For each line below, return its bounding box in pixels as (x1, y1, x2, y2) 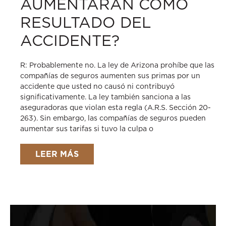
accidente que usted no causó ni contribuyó (20, 82, 175, 90)
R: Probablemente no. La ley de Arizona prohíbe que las (20, 61, 214, 69)
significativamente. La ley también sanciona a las (20, 93, 191, 101)
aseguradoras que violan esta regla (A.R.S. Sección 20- (20, 103, 211, 111)
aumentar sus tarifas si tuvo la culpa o (20, 125, 153, 133)
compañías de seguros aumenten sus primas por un (20, 72, 200, 80)
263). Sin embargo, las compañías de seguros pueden (20, 114, 206, 122)
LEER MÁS (35, 149, 79, 159)
